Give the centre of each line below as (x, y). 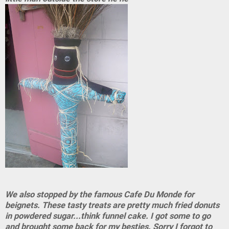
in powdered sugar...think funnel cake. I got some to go (108, 216)
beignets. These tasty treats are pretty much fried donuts (112, 205)
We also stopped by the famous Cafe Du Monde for (100, 194)
